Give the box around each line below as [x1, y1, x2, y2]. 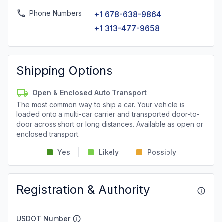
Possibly [147, 148, 176, 156]
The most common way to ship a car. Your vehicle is [16, 100, 185, 109]
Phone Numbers [29, 9, 82, 17]
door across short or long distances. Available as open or [16, 120, 203, 128]
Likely [99, 148, 119, 156]
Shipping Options [16, 63, 112, 78]
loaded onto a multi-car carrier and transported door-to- [16, 110, 200, 118]
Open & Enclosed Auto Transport [32, 88, 147, 97]
